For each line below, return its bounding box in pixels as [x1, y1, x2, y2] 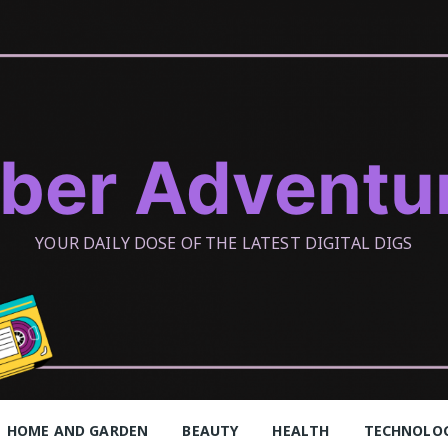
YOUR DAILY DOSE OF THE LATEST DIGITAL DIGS [35, 232, 413, 254]
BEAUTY [182, 421, 239, 440]
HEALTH [272, 421, 330, 440]
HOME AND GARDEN [6, 421, 149, 440]
